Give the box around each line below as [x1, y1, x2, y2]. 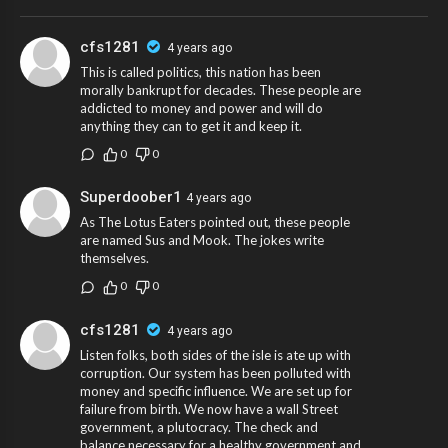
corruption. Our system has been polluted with [80, 364, 351, 381]
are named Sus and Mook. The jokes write [80, 232, 324, 249]
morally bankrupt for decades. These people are [80, 82, 361, 98]
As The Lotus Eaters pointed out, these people [80, 214, 350, 231]
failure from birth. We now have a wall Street [80, 400, 338, 417]
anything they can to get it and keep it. [80, 118, 302, 134]
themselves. [80, 250, 149, 267]
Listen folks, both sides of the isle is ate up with [80, 346, 351, 363]
